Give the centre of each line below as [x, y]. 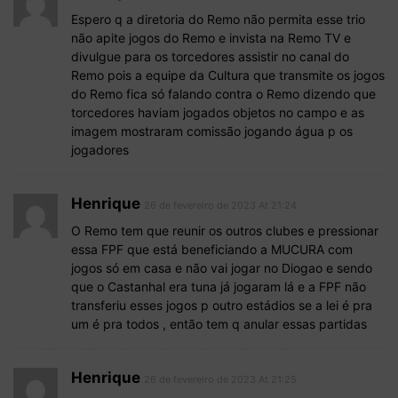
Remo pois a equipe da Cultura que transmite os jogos [228, 76]
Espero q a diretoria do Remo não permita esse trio [218, 20]
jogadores [100, 150]
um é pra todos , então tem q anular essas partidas [219, 324]
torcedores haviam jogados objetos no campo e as [218, 113]
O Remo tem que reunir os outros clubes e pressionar [225, 231]
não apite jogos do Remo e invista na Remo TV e [211, 38]
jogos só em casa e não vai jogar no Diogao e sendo [222, 268]
